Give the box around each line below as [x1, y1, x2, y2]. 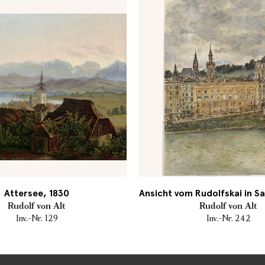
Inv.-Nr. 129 [15, 212, 58, 224]
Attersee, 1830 [4, 187, 69, 199]
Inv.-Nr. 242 [206, 212, 251, 224]
